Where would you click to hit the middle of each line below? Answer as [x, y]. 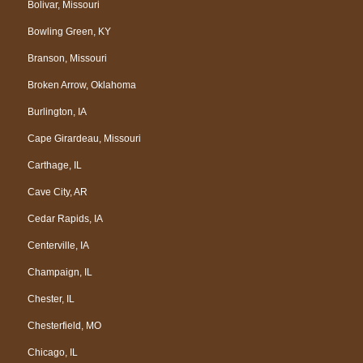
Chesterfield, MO [64, 325]
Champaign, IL [60, 272]
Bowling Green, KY [69, 31]
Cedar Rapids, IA [65, 218]
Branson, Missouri [67, 58]
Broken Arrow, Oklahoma [82, 85]
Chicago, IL [53, 352]
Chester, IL [51, 299]
